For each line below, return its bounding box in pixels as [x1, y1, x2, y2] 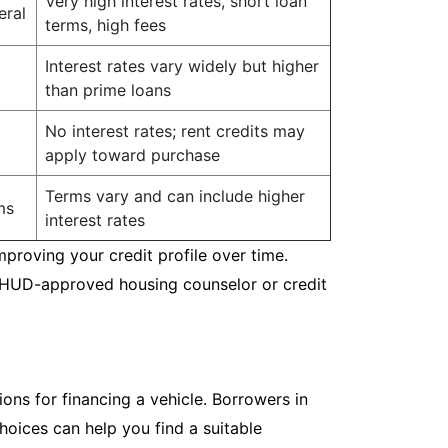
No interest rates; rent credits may [45, 121, 305, 141]
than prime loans [45, 80, 171, 100]
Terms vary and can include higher [45, 186, 305, 206]
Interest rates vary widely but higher [45, 56, 319, 76]
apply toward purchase [45, 145, 220, 165]
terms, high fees [45, 15, 166, 35]
